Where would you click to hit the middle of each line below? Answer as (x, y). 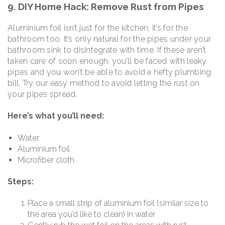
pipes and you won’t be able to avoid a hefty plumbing (109, 72)
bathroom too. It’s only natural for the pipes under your (109, 39)
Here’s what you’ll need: (56, 116)
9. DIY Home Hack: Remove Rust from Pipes (106, 7)
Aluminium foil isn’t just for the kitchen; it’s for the (98, 28)
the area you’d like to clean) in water (91, 214)
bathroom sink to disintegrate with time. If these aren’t (107, 50)
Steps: (21, 182)
